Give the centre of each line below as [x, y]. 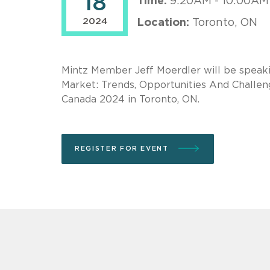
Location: [163, 23]
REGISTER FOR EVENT [123, 148]
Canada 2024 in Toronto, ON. [130, 99]
